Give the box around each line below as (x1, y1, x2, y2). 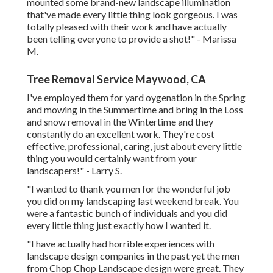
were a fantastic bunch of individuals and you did (27, 207, 227, 219)
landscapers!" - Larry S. (27, 165, 122, 177)
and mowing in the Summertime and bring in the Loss (27, 104, 243, 116)
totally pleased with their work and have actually (27, 21, 227, 33)
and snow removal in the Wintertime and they (27, 116, 213, 128)
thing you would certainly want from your (27, 152, 197, 165)
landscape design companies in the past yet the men (27, 250, 239, 262)
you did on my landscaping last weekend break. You (27, 195, 239, 207)
